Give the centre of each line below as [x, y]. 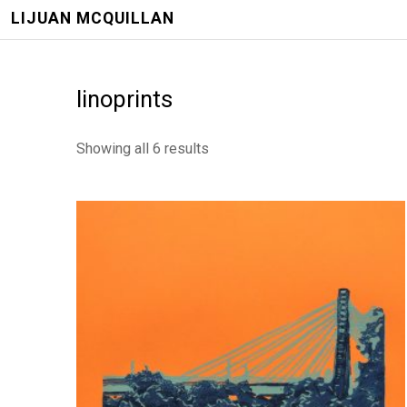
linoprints [124, 99]
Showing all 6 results [143, 149]
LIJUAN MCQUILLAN [93, 18]
